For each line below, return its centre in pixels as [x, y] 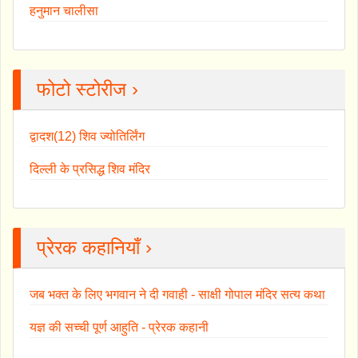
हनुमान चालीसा [64, 11]
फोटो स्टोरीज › [88, 89]
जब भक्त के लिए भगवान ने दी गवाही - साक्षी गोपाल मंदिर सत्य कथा [177, 295]
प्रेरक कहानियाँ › [94, 248]
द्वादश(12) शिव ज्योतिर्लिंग [87, 137]
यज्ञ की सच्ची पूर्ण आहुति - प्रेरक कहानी [119, 328]
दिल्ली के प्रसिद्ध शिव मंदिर [90, 169]
